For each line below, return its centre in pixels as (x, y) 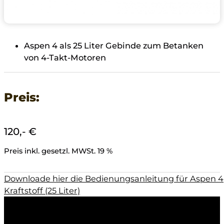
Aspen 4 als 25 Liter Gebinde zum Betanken (114, 46)
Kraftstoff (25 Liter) (42, 191)
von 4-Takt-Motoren (65, 58)
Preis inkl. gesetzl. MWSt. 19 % (58, 151)
